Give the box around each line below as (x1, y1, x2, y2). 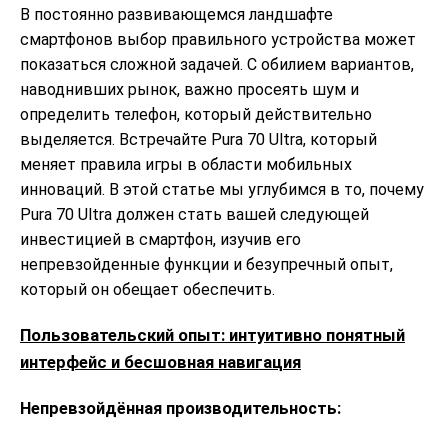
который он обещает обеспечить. (20, 279, 275, 299)
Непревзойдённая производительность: (20, 398, 341, 418)
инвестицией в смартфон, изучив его (20, 229, 301, 249)
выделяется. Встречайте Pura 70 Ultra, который (20, 129, 377, 149)
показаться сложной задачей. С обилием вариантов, (20, 54, 414, 74)
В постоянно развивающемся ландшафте (20, 4, 333, 24)
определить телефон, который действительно (20, 104, 372, 124)
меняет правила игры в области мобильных (20, 154, 352, 174)
